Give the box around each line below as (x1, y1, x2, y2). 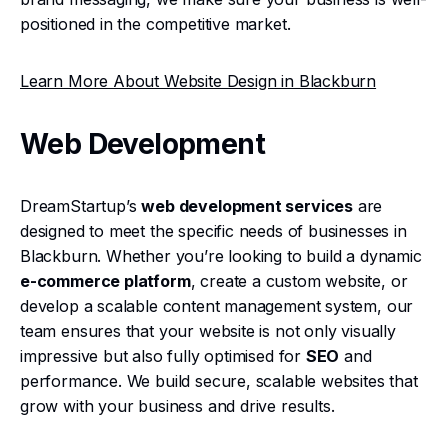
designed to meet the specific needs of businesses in (20, 221, 407, 241)
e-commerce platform (20, 271, 191, 291)
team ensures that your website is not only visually (20, 321, 396, 341)
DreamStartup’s (20, 196, 142, 216)
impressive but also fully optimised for (20, 346, 306, 366)
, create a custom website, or (190, 271, 408, 291)
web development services (141, 196, 353, 216)
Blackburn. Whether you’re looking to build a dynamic (20, 246, 422, 266)
